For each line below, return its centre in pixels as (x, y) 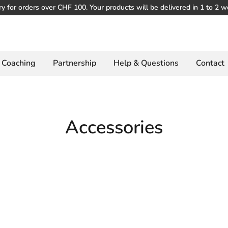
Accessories (114, 128)
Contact (210, 63)
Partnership (75, 63)
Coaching (19, 63)
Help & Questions (146, 63)
